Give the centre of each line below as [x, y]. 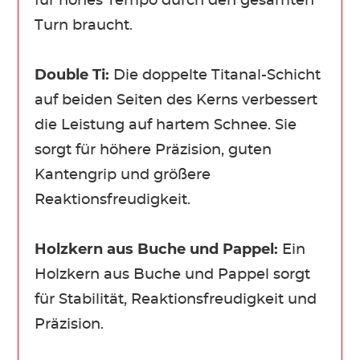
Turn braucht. [84, 25]
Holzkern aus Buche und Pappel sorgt [173, 274]
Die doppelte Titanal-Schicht [217, 75]
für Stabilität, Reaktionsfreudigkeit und [176, 299]
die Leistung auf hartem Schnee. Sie [166, 125]
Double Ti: [74, 75]
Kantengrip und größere [123, 175]
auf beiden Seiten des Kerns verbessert [176, 100]
